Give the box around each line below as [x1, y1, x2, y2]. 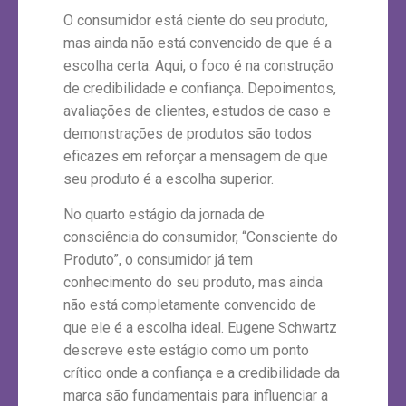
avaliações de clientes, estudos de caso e [63, 101, 331, 120]
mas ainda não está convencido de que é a [63, 34, 332, 52]
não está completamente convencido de [63, 296, 316, 314]
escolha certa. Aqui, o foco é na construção [63, 56, 333, 74]
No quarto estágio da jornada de [63, 206, 265, 224]
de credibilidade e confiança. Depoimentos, [63, 79, 336, 97]
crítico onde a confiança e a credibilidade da [63, 364, 340, 382]
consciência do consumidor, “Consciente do [63, 228, 338, 246]
